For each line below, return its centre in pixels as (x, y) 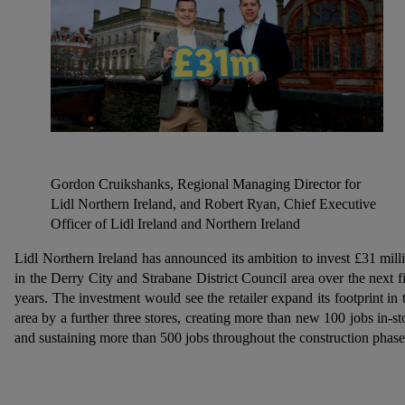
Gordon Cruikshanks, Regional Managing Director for (206, 184)
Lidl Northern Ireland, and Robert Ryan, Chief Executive (213, 204)
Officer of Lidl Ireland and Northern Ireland (175, 224)
